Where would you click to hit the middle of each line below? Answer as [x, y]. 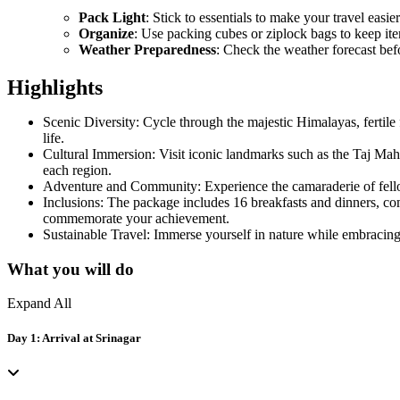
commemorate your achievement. [136, 218]
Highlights [55, 87]
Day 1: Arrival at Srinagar [74, 338]
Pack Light [112, 17]
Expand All [39, 304]
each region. [77, 170]
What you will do [71, 269]
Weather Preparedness [147, 49]
